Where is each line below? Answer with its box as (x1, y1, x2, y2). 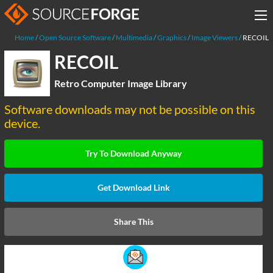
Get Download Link (97, 182, 170, 193)
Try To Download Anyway (85, 148, 182, 158)
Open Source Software (39, 33, 111, 42)
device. (4, 116, 40, 130)
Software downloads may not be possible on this (4, 102, 255, 116)
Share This (113, 216, 154, 227)
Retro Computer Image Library (54, 77, 187, 89)
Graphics (157, 33, 186, 42)
